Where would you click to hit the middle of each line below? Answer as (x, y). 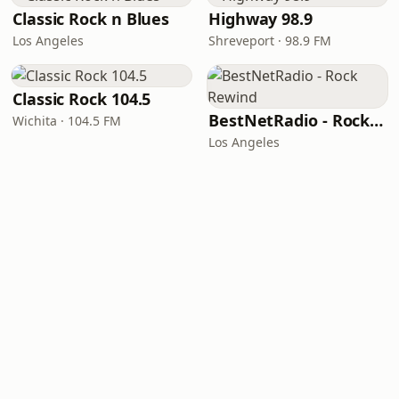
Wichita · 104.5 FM (67, 121)
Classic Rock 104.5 (82, 99)
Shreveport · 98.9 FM (270, 41)
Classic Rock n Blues (91, 19)
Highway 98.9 (261, 19)
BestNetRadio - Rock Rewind (377, 120)
